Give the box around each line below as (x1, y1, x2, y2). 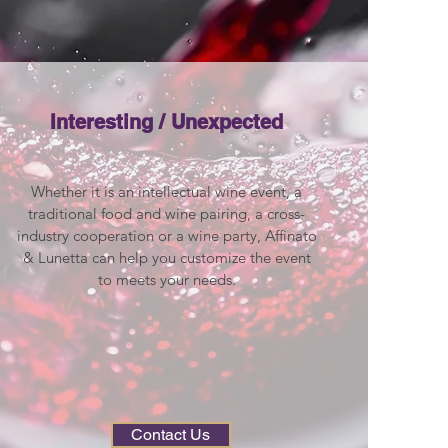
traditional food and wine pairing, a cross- (28, 204, 306, 224)
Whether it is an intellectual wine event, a (31, 182, 303, 202)
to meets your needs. (97, 270, 236, 290)
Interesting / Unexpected (50, 110, 284, 135)
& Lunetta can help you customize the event (22, 248, 311, 268)
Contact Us (131, 425, 211, 445)
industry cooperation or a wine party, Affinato (16, 226, 317, 246)
